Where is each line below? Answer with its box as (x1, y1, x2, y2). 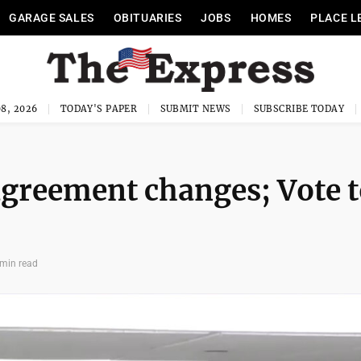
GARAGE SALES (8, 11, 94, 24)
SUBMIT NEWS (160, 103, 231, 114)
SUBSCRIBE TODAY (253, 103, 345, 114)
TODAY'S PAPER (60, 103, 138, 114)
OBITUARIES (113, 11, 182, 24)
